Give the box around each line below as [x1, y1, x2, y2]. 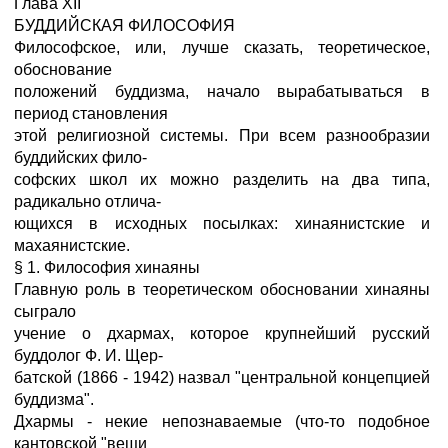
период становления [14, 105, 168, 122]
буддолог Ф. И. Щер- [14, 347, 163, 364]
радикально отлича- [14, 193, 161, 210]
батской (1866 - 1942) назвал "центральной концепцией [14, 369, 430, 386]
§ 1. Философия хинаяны [14, 259, 200, 276]
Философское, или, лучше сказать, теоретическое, [14, 39, 430, 56]
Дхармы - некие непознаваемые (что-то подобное [14, 413, 430, 430]
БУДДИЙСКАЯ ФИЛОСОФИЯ [14, 17, 235, 34]
